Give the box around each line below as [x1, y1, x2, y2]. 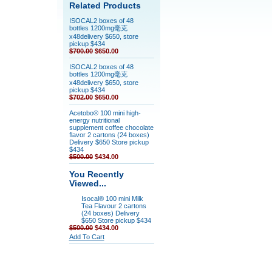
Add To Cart [69, 233, 104, 240]
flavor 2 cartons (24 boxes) [69, 131, 149, 138]
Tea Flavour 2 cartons [81, 202, 146, 209]
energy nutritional [69, 117, 120, 124]
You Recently [69, 170, 124, 179]
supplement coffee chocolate [69, 124, 154, 131]
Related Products [69, 1, 141, 10]
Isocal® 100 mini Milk [81, 195, 143, 202]
